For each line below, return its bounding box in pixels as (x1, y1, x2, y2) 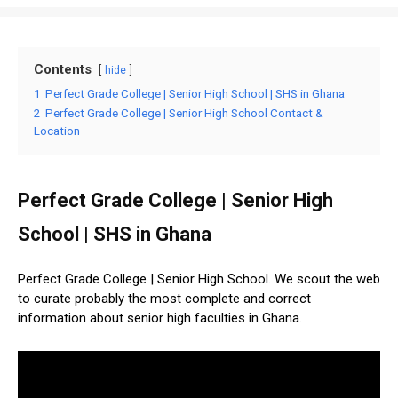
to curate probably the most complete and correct (18, 290, 311, 306)
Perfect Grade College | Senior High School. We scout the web (18, 270, 380, 287)
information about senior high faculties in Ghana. (18, 309, 302, 326)
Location (34, 123, 80, 138)
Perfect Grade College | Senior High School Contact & (45, 105, 323, 120)
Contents (34, 60, 92, 77)
